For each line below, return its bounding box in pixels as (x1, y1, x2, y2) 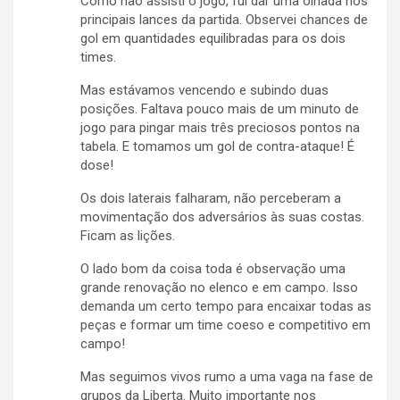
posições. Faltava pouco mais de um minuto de (80, 101, 359, 118)
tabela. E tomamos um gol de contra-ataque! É (80, 138, 354, 155)
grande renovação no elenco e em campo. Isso (80, 279, 358, 296)
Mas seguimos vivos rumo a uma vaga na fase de (80, 369, 373, 386)
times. (80, 49, 116, 66)
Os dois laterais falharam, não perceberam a (80, 190, 341, 207)
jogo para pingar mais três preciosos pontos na (80, 120, 360, 137)
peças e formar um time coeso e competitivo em (80, 317, 371, 334)
